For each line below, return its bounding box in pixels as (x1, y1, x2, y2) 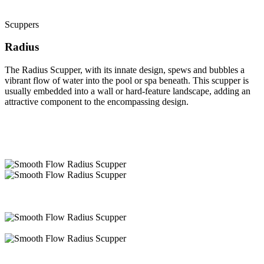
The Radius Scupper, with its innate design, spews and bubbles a (5, 64, 245, 75)
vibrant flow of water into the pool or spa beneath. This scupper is (5, 75, 249, 85)
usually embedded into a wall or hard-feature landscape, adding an (5, 85, 250, 96)
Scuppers (5, 19, 39, 29)
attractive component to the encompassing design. (5, 96, 189, 107)
